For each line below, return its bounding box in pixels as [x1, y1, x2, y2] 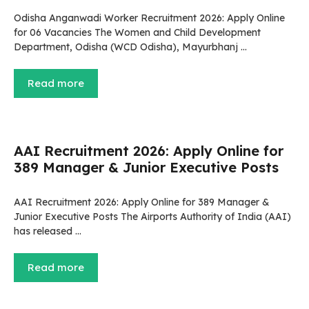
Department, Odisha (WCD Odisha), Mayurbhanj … [14, 41, 247, 53]
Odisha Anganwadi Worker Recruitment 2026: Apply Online [14, 12, 285, 24]
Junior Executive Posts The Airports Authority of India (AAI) [14, 210, 291, 223]
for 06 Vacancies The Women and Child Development [14, 26, 261, 39]
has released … [14, 225, 81, 237]
